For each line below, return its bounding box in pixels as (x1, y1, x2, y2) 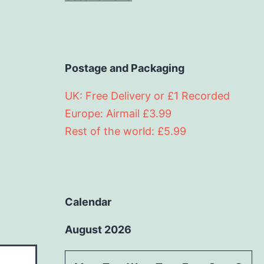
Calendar (65, 195, 111, 208)
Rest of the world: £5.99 (65, 124, 186, 137)
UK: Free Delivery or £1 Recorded (65, 89, 230, 102)
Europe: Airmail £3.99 (65, 107, 171, 120)
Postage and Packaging (65, 61, 184, 74)
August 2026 (65, 223, 131, 236)
